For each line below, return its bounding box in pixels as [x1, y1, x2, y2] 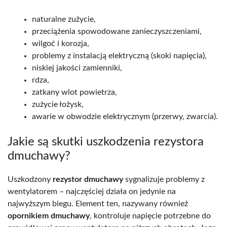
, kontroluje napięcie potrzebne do [90, 211, 211, 220]
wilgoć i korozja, [32, 39, 89, 48]
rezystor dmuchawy [53, 175, 123, 183]
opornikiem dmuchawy [8, 211, 90, 220]
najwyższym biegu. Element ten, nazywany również [8, 199, 188, 208]
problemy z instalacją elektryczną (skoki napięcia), [32, 51, 207, 60]
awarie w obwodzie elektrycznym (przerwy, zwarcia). [32, 112, 218, 121]
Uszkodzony [8, 175, 53, 183]
